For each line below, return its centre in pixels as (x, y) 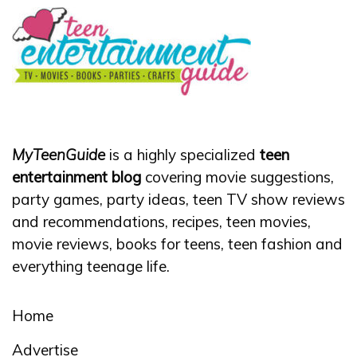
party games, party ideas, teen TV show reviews (178, 200)
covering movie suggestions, (239, 177)
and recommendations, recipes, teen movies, (161, 222)
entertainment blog (76, 177)
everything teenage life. (91, 267)
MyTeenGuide (59, 155)
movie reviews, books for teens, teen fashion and (177, 244)
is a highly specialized (180, 155)
